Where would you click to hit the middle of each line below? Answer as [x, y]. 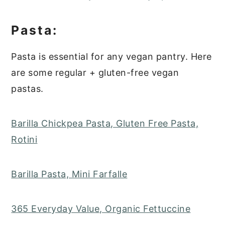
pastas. [27, 89]
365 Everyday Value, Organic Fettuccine [101, 209]
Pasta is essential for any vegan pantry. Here [111, 57]
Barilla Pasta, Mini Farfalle [69, 174]
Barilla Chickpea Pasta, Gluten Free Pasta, [105, 124]
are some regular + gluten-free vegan [95, 73]
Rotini [24, 140]
